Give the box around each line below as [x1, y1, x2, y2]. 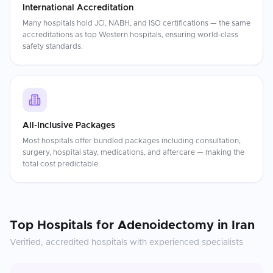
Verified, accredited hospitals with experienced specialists [10, 238, 243, 247]
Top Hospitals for [10, 219, 118, 232]
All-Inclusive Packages [23, 121, 115, 130]
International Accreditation [23, 4, 133, 12]
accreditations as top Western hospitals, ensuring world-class [23, 31, 238, 38]
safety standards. [23, 43, 83, 50]
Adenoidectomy [118, 219, 214, 232]
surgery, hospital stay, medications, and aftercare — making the [23, 149, 244, 156]
